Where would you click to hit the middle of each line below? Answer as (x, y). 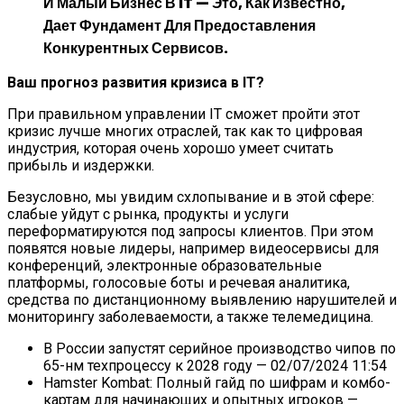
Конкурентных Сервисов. (136, 48)
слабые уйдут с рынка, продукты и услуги (148, 214)
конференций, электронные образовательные (165, 265)
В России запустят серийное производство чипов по (220, 348)
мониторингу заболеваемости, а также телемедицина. (192, 317)
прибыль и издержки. (83, 165)
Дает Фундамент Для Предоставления (179, 25)
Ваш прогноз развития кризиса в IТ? (136, 82)
